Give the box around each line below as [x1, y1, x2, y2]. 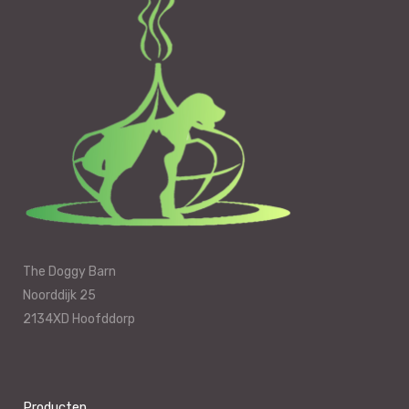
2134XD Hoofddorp [23, 310, 135, 327]
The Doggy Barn [23, 263, 116, 279]
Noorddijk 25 [23, 287, 96, 303]
